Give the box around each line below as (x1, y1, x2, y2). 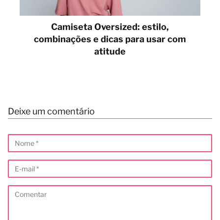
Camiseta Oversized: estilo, (51, 21, 169, 32)
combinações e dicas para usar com (34, 33, 186, 44)
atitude (94, 46, 126, 56)
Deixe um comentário (8, 106, 95, 116)
